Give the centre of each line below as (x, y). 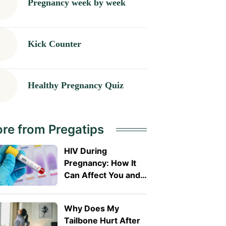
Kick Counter (54, 44)
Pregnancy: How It (100, 163)
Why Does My (91, 209)
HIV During (85, 151)
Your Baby (84, 187)
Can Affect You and (102, 175)
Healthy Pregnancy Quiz (75, 86)
